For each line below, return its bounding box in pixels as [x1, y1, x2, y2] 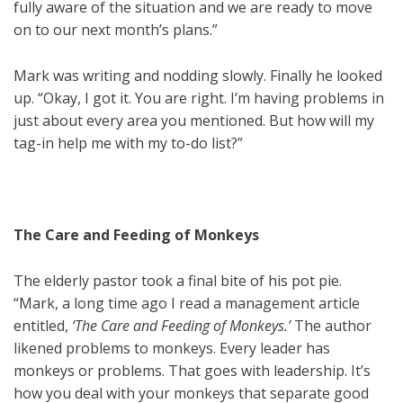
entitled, [13, 316, 72, 336]
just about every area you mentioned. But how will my [13, 111, 374, 131]
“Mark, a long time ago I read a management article [13, 293, 360, 314]
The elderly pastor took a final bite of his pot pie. [13, 271, 342, 291]
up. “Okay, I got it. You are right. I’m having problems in [13, 88, 384, 109]
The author [291, 316, 372, 336]
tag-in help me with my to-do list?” [13, 133, 243, 154]
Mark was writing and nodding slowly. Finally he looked [13, 66, 382, 86]
